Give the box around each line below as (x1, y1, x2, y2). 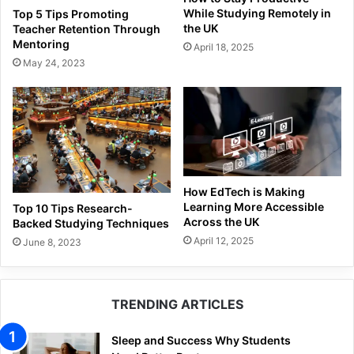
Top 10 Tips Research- (13, 201, 133, 215)
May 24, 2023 (23, 57, 85, 70)
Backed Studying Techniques (13, 216, 169, 230)
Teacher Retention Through (13, 22, 160, 36)
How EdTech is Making (183, 185, 305, 199)
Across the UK (183, 215, 259, 229)
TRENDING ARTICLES (111, 296, 243, 312)
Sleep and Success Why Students (111, 333, 291, 347)
